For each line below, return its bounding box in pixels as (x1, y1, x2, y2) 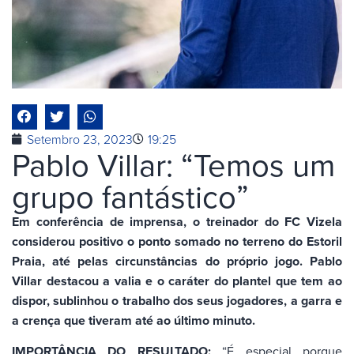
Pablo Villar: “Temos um (12, 141, 335, 186)
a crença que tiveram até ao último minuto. (12, 311, 255, 330)
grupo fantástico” (12, 173, 249, 218)
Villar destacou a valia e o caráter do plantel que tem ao (12, 271, 342, 290)
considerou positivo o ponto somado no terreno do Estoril (12, 232, 342, 250)
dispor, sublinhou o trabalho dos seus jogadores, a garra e (12, 291, 342, 310)
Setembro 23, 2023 (27, 130, 133, 148)
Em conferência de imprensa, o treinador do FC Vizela (12, 212, 342, 231)
